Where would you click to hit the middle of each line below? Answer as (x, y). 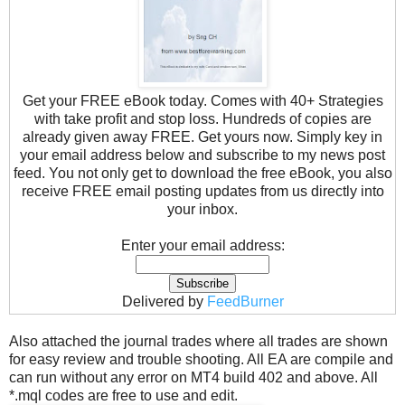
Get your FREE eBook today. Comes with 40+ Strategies (202, 101)
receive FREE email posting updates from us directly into (202, 192)
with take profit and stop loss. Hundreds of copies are (202, 119)
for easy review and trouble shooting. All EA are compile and (201, 360)
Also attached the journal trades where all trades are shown (198, 342)
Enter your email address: (202, 246)
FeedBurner (245, 302)
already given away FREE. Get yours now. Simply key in (202, 137)
